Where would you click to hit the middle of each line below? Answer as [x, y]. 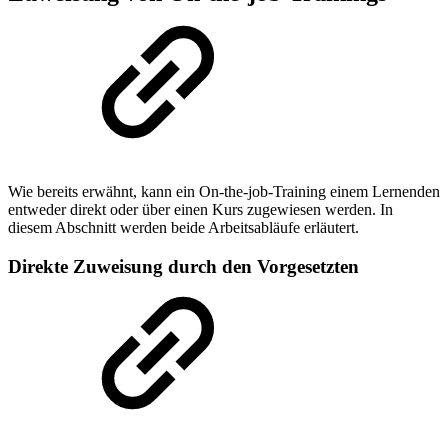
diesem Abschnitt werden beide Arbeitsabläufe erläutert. [183, 228]
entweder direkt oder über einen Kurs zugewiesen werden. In [200, 210]
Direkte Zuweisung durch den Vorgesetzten [183, 266]
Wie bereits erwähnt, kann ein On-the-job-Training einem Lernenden [224, 192]
